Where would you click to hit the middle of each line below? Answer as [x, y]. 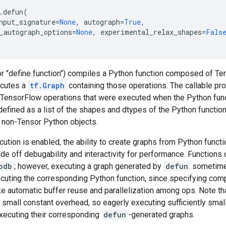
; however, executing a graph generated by [89, 166]
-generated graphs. [161, 215]
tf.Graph [47, 86]
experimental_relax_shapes [151, 32]
